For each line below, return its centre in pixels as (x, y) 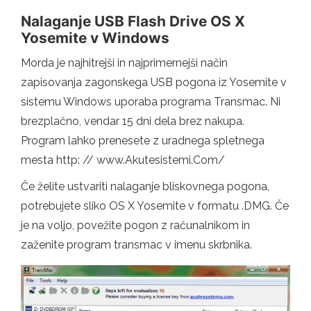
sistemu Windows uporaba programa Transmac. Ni (151, 102)
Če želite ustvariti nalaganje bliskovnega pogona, (145, 187)
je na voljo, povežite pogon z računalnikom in (135, 226)
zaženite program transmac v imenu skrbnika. (136, 245)
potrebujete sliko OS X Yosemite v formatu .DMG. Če (155, 206)
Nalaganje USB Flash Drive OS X (133, 22)
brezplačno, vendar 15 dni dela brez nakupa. (133, 121)
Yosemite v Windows (95, 38)
